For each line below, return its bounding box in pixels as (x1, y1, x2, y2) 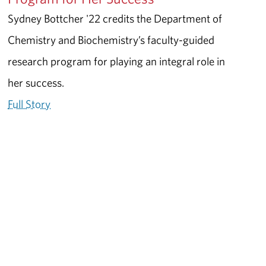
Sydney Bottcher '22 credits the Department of (8, 11, 223, 26)
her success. (8, 75, 68, 90)
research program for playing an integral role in (8, 53, 226, 68)
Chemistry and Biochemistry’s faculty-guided (8, 32, 215, 47)
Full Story (8, 96, 51, 111)
